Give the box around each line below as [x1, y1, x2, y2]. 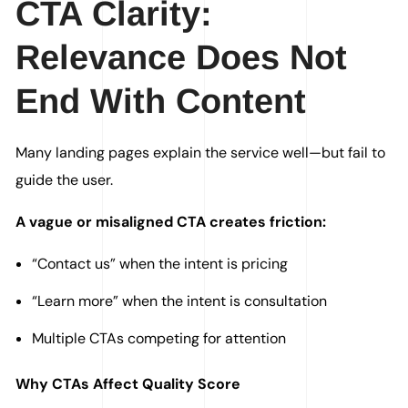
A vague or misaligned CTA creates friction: [15, 212, 327, 232]
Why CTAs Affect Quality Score [15, 374, 241, 394]
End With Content [15, 82, 307, 121]
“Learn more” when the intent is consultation [32, 291, 327, 311]
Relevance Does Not [15, 38, 348, 77]
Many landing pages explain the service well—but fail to [15, 143, 386, 163]
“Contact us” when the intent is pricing [32, 254, 288, 274]
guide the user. [15, 170, 114, 190]
